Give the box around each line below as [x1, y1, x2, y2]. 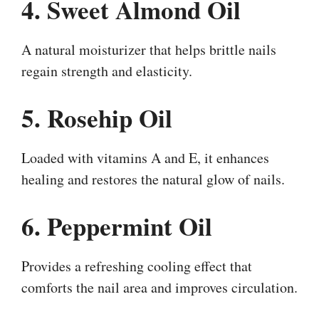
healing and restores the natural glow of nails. [21, 169, 285, 189]
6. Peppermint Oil [21, 207, 212, 244]
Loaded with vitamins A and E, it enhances [21, 147, 269, 167]
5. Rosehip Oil [21, 99, 172, 136]
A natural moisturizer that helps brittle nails [21, 39, 276, 59]
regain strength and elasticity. [21, 61, 192, 80]
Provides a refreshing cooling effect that [21, 256, 252, 276]
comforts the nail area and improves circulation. [21, 277, 298, 297]
